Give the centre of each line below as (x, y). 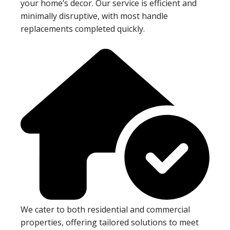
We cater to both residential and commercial (105, 210)
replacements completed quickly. (83, 28)
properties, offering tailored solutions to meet (110, 223)
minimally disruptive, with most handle (94, 16)
